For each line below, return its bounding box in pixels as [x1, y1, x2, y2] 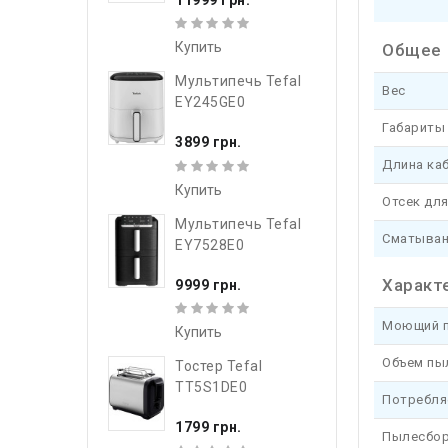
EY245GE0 [175, 94, 245, 111]
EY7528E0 [175, 236, 244, 253]
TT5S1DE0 [175, 379, 247, 396]
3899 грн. [175, 134, 242, 151]
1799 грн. [175, 419, 242, 436]
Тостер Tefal [175, 358, 262, 375]
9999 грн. [175, 276, 242, 293]
